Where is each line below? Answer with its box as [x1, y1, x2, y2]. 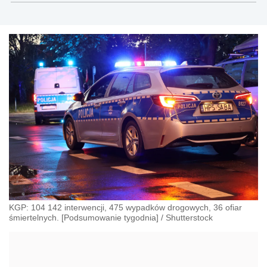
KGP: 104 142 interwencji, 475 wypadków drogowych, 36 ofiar [9, 202, 242, 212]
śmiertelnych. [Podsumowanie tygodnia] [9, 212, 159, 222]
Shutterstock [166, 212, 213, 222]
